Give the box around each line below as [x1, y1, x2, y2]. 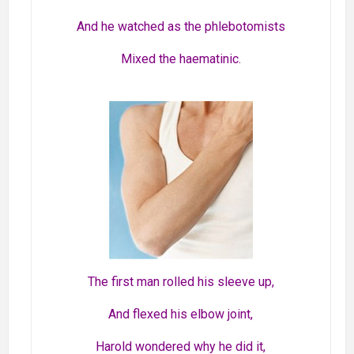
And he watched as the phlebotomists [76, 19, 285, 35]
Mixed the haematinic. [120, 51, 241, 67]
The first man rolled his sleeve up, [87, 274, 274, 290]
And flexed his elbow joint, [108, 307, 254, 322]
